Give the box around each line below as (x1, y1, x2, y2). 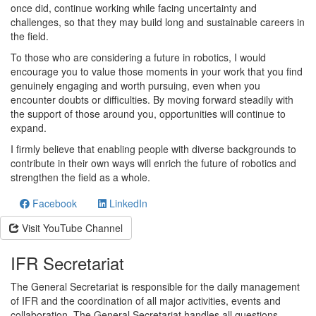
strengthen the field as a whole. (11, 170, 150, 184)
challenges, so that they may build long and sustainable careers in (11, 15, 305, 29)
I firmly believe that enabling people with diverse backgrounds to (11, 142, 296, 156)
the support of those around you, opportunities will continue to (11, 107, 286, 121)
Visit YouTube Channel (19, 221, 123, 235)
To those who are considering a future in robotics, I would (11, 50, 266, 64)
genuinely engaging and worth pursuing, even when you (11, 78, 260, 92)
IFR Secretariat (11, 250, 124, 275)
